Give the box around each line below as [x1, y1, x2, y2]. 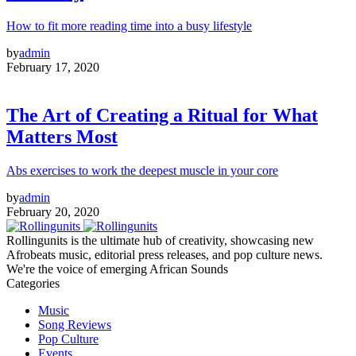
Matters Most [6, 126, 118, 147]
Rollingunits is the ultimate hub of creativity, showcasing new [6, 233, 314, 247]
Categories [6, 276, 60, 290]
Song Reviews [38, 317, 111, 331]
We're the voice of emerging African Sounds [6, 261, 228, 276]
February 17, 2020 [6, 60, 99, 74]
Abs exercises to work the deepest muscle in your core [6, 163, 278, 177]
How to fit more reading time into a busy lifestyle [6, 18, 252, 33]
